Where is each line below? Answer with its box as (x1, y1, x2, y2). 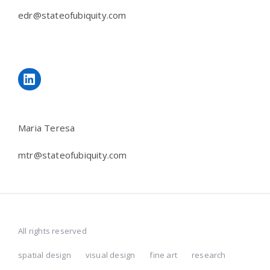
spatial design (18, 250, 71, 261)
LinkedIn (36, 61, 96, 81)
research (192, 250, 226, 261)
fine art (149, 250, 178, 261)
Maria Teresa (18, 122, 75, 134)
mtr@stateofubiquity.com (18, 149, 127, 162)
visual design (85, 250, 136, 261)
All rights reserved (18, 225, 87, 237)
